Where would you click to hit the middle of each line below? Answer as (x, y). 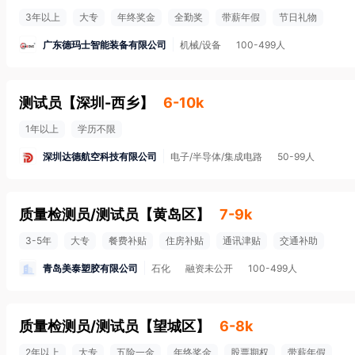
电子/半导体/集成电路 (216, 157)
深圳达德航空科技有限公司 (100, 156)
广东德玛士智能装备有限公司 (105, 44)
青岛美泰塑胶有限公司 (90, 268)
